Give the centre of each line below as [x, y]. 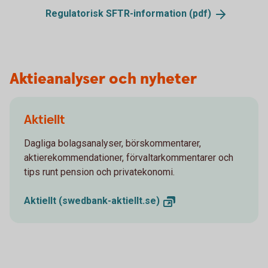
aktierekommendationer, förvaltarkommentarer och [129, 158]
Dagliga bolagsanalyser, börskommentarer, [112, 144]
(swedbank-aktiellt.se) [109, 201]
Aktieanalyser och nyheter [103, 80]
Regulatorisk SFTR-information [117, 14]
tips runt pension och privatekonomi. [99, 172]
